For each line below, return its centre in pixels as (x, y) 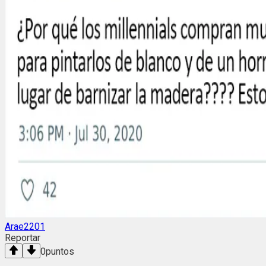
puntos (60, 252)
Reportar (23, 238)
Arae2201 (25, 227)
